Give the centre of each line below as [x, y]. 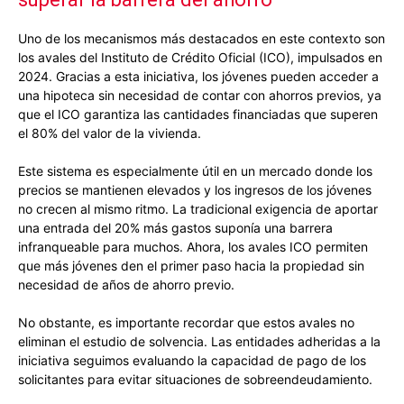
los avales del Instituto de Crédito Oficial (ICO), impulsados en [200, 58]
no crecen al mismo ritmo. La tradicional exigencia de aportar [198, 209]
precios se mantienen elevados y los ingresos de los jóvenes [195, 190]
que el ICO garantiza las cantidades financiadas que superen [198, 115]
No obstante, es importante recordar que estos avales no [186, 323]
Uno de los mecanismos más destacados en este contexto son [202, 39]
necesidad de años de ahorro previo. [126, 285]
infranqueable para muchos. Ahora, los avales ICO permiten [193, 247]
